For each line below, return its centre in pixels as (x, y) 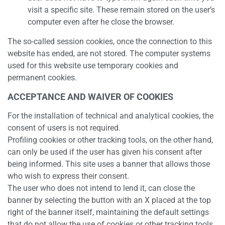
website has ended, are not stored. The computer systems (109, 53)
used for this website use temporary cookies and (93, 66)
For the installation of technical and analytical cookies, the (110, 116)
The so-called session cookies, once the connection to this (110, 41)
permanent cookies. (42, 78)
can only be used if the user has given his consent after (105, 152)
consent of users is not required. (64, 128)
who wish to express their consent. (68, 176)
